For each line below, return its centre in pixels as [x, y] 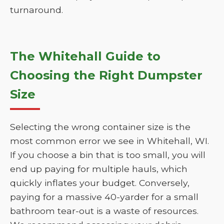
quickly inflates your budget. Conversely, [100, 183]
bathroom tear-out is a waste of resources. [104, 211]
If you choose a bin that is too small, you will [108, 155]
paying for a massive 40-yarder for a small [104, 197]
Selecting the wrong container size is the [100, 127]
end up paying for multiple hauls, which [99, 169]
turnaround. [36, 10]
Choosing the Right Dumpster [106, 75]
